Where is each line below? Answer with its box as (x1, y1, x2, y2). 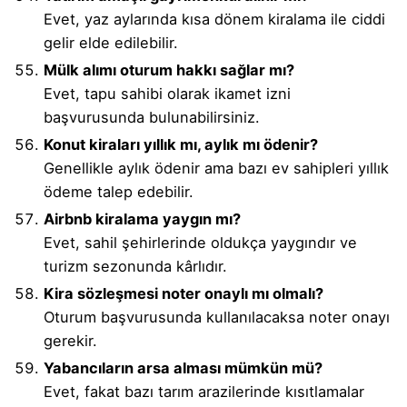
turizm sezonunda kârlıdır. (44, 257, 227, 276)
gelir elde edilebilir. (44, 34, 178, 53)
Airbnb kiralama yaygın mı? (44, 210, 241, 229)
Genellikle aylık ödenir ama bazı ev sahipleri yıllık (44, 159, 389, 178)
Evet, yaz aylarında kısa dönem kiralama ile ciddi (44, 10, 385, 29)
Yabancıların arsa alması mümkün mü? (44, 359, 323, 378)
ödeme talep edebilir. (44, 183, 194, 202)
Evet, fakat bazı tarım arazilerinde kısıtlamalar (44, 382, 364, 402)
